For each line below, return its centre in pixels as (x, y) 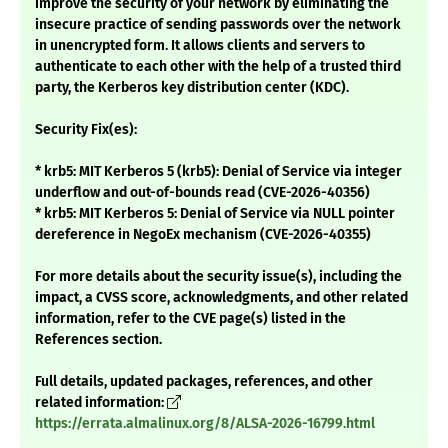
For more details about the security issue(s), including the (218, 277)
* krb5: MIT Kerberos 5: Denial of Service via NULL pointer (215, 214)
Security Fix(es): (86, 130)
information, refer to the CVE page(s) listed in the (190, 319)
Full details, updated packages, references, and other (204, 382)
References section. (98, 340)
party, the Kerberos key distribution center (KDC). (192, 88)
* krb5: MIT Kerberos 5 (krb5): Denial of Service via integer (218, 172)
